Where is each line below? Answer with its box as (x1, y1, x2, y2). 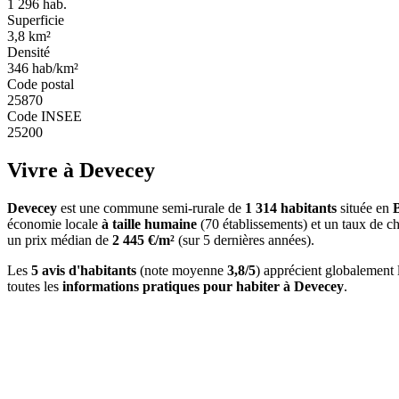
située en (337, 199, 393, 216)
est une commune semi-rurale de (57, 199, 245, 216)
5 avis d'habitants (31, 262, 136, 278)
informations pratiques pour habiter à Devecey (62, 278, 344, 294)
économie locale (7, 216, 102, 232)
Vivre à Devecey (7, 158, 155, 182)
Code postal (7, 76, 74, 92)
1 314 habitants (245, 199, 337, 216)
